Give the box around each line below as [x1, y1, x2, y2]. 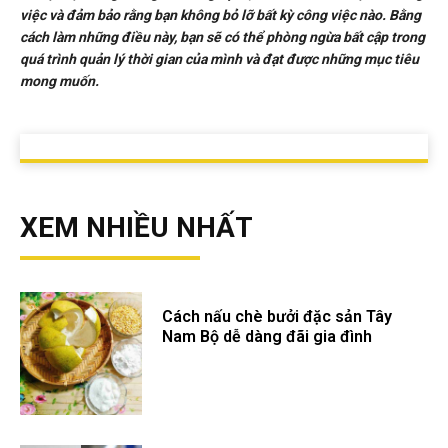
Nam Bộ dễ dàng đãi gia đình [162, 327, 377, 347]
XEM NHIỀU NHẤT [20, 211, 253, 245]
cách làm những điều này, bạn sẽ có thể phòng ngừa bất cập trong [20, 29, 425, 46]
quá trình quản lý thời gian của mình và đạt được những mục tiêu [20, 51, 419, 68]
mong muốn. [20, 73, 99, 90]
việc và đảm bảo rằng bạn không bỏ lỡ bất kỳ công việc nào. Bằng [20, 7, 421, 24]
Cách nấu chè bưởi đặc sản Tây [162, 307, 393, 327]
